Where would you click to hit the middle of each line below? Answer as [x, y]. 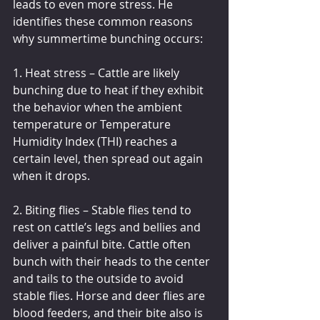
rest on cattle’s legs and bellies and [108, 227]
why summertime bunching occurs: [108, 38]
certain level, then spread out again [109, 158]
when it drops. [51, 175]
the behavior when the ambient [99, 107]
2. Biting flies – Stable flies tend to [104, 210]
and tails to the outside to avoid [100, 278]
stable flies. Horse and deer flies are [110, 295]
